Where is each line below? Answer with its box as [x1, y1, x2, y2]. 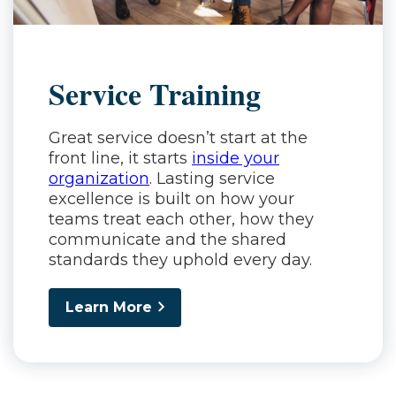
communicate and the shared [49, 230, 286, 250]
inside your [192, 148, 279, 169]
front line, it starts [49, 148, 192, 169]
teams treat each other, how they [49, 209, 314, 230]
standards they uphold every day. [49, 250, 312, 270]
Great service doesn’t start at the [49, 128, 308, 148]
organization [49, 169, 149, 189]
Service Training [49, 72, 261, 117]
